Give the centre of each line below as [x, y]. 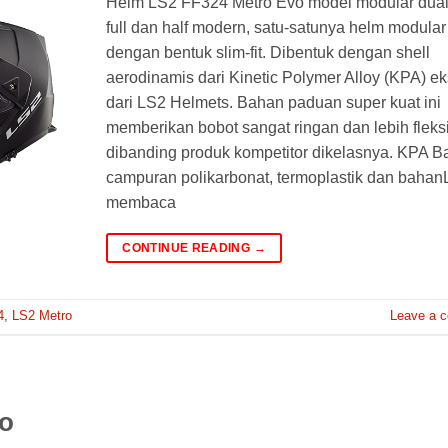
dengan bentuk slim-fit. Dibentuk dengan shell [268, 52]
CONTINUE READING [188, 247]
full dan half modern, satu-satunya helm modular [276, 27]
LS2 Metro [42, 316]
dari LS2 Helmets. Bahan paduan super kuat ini [273, 102]
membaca [141, 202]
